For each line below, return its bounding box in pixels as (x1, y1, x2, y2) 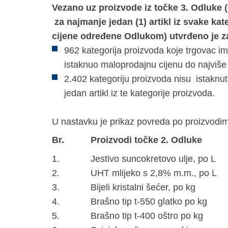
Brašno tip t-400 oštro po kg (91, 210, 203, 221)
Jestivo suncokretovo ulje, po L (91, 153, 216, 164)
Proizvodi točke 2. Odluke (91, 134, 202, 145)
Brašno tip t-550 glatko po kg (91, 196, 207, 207)
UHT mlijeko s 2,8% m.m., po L (91, 167, 217, 178)
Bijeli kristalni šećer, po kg (91, 182, 195, 192)
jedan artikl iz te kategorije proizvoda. (64, 88, 215, 98)
